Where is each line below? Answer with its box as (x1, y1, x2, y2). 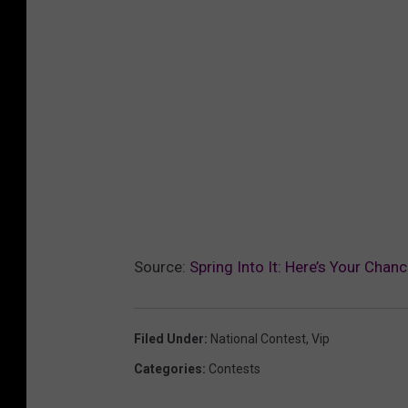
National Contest (210, 331, 306, 346)
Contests (209, 361, 260, 376)
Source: (134, 257, 189, 276)
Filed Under (134, 331, 204, 346)
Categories (134, 361, 202, 376)
